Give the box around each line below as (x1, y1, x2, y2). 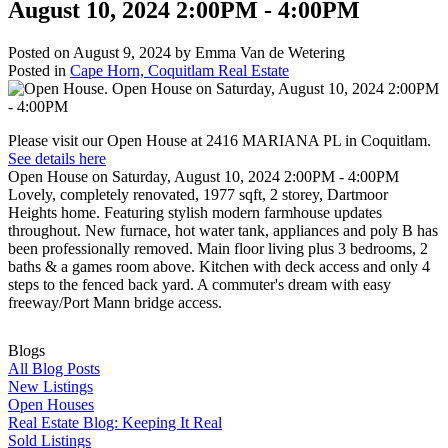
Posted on (8, 43, 73, 61)
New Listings (8, 378, 93, 395)
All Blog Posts (8, 360, 100, 377)
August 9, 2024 (73, 43, 171, 61)
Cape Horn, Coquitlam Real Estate (70, 61, 289, 79)
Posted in (8, 61, 66, 79)
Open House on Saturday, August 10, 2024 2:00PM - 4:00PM (8, 167, 399, 185)
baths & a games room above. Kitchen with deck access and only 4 (8, 257, 430, 275)
